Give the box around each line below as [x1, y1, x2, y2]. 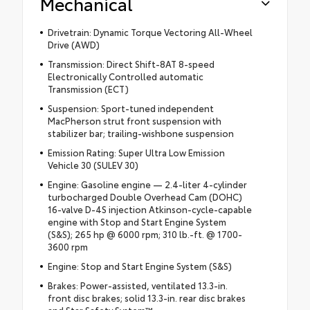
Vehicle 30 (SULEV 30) [47, 158, 138, 171]
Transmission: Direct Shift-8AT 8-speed [47, 57, 215, 70]
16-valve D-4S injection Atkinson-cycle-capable [47, 202, 252, 215]
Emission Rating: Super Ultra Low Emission [47, 145, 225, 158]
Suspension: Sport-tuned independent [47, 101, 214, 114]
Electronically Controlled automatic [47, 69, 203, 82]
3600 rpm [47, 239, 88, 253]
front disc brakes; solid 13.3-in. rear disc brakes [47, 291, 246, 304]
